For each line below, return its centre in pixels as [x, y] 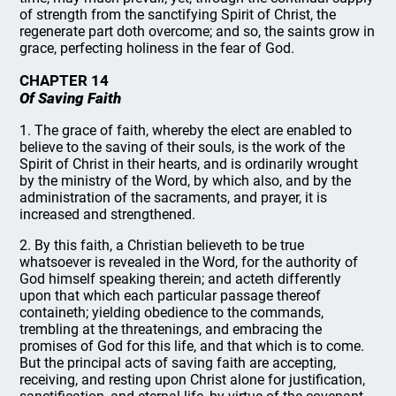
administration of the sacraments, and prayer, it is [174, 198]
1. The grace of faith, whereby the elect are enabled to [186, 130]
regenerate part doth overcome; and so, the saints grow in [198, 31]
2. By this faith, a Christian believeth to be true [162, 245]
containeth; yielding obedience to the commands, [172, 312]
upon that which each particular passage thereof [171, 296]
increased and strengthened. [108, 214]
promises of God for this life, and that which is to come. [192, 346]
